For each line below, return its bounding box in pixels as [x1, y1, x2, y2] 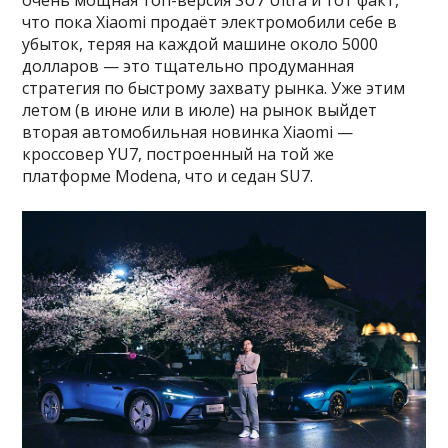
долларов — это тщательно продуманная [22, 54, 355, 77]
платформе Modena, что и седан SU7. [22, 164, 314, 187]
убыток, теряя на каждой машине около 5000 [22, 32, 379, 55]
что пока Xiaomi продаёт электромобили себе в [22, 10, 398, 33]
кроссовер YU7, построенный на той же [22, 142, 335, 165]
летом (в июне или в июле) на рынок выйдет [22, 98, 378, 121]
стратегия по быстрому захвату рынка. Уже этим [22, 76, 406, 99]
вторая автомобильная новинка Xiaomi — [22, 120, 354, 143]
